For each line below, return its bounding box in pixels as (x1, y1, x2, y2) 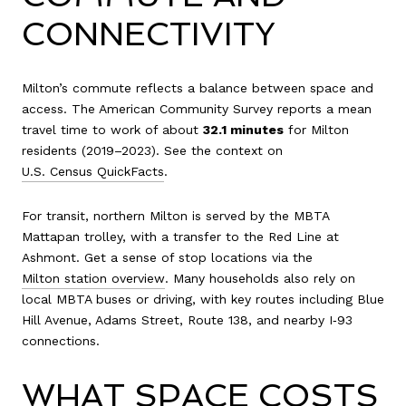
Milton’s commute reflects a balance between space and (22, 80, 373, 95)
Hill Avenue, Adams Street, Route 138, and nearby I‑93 (22, 313, 353, 328)
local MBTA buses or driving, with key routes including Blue (22, 292, 384, 307)
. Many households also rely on (165, 271, 355, 286)
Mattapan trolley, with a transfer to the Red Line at (22, 229, 339, 245)
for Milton (284, 121, 349, 137)
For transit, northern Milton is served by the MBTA (22, 208, 329, 224)
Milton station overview (22, 271, 165, 286)
